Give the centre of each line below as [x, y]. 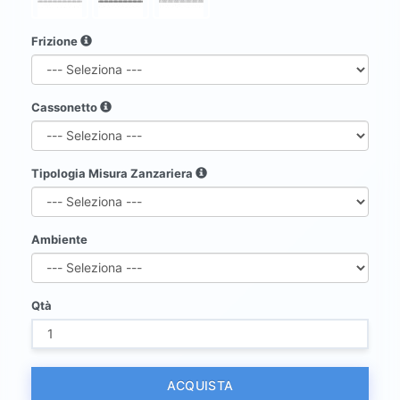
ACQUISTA [200, 385]
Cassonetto [66, 107]
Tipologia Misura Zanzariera [113, 173]
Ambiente [59, 239]
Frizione [56, 41]
